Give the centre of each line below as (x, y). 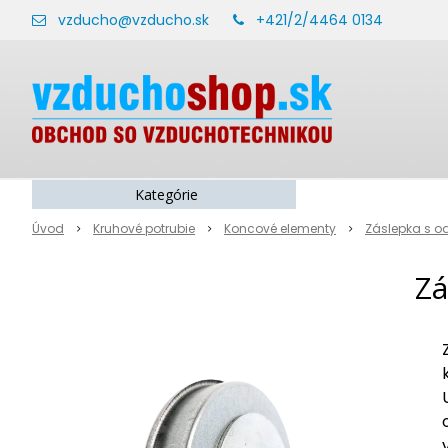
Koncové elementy (280, 228)
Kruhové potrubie (144, 228)
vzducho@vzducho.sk (133, 20)
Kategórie (166, 194)
